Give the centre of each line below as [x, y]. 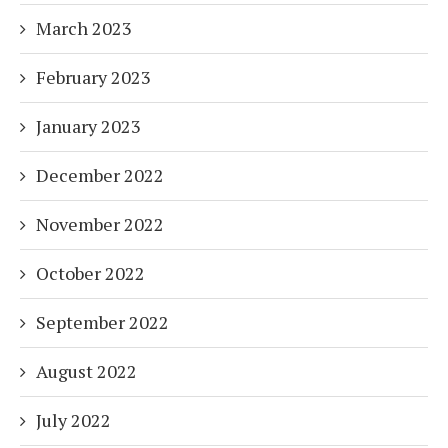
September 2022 [102, 322]
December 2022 [100, 175]
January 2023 [88, 126]
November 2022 [100, 224]
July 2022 [73, 420]
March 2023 [84, 28]
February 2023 [93, 77]
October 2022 [90, 273]
